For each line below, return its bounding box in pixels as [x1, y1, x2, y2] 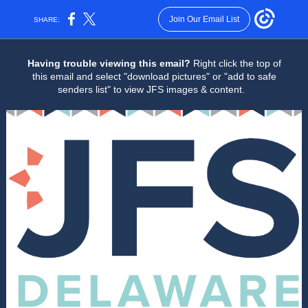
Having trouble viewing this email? [27, 58, 193, 69]
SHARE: [30, 15, 65, 23]
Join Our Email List [168, 14, 239, 24]
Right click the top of [192, 58, 281, 69]
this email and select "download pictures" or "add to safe [32, 71, 276, 82]
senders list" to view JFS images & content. [58, 84, 245, 95]
